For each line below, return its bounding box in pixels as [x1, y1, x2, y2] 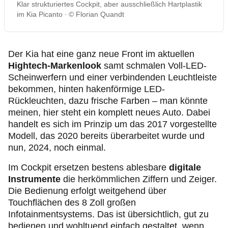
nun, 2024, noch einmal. [8, 142, 106, 153]
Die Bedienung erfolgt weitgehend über [8, 186, 166, 196]
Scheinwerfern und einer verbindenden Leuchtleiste [8, 72, 217, 82]
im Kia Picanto [17, 10, 63, 18]
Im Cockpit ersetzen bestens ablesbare [8, 162, 169, 173]
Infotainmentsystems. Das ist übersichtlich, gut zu [8, 209, 209, 219]
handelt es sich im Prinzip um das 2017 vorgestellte [8, 119, 217, 129]
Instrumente [8, 174, 61, 184]
